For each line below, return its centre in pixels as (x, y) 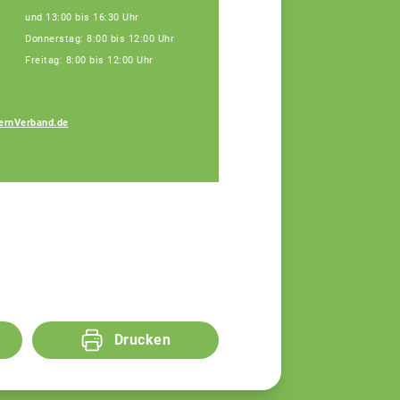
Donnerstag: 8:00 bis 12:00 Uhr (100, 38)
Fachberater (265, 163)
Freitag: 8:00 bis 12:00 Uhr (89, 60)
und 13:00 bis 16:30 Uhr (82, 17)
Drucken (142, 340)
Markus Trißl (272, 144)
